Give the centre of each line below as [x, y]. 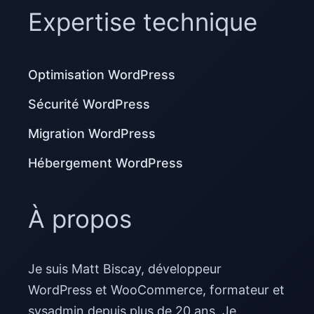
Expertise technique [143, 22]
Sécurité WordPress [89, 104]
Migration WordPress [92, 134]
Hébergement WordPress [105, 163]
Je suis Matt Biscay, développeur [125, 268]
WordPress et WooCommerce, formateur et [156, 289]
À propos [80, 218]
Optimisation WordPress [102, 75]
